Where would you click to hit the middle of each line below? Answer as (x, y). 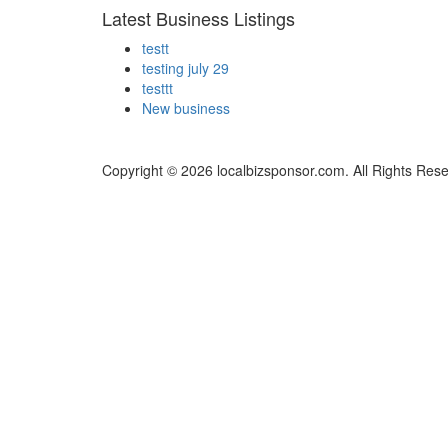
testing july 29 (185, 68)
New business (186, 108)
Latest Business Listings (198, 18)
